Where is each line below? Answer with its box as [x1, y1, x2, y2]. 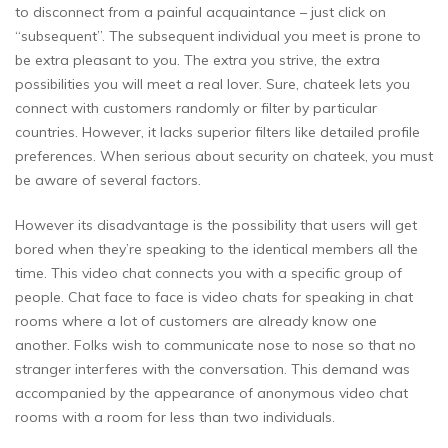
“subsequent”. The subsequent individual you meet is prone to [15, 26, 421, 45]
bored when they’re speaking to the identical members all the [15, 239, 418, 258]
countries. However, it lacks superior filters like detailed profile [15, 122, 420, 141]
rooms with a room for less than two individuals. [15, 407, 335, 426]
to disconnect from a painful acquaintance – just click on [15, 2, 386, 21]
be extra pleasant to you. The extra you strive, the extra [15, 50, 380, 69]
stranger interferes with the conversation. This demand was [15, 359, 410, 378]
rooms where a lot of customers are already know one [15, 311, 377, 330]
